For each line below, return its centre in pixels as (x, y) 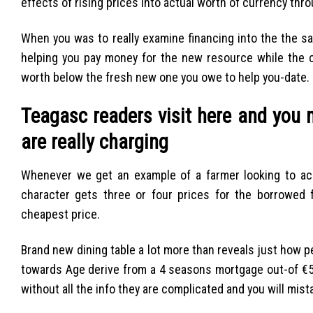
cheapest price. (60, 214)
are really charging (95, 142)
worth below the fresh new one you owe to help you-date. (165, 77)
